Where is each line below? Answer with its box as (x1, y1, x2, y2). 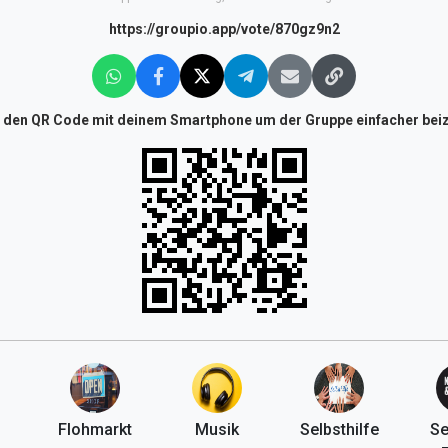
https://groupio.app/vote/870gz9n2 (108, 20, 340, 37)
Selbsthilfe (299, 419, 379, 439)
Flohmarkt (57, 419, 132, 439)
